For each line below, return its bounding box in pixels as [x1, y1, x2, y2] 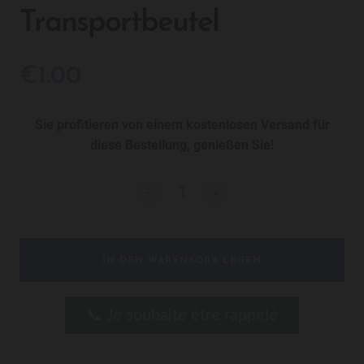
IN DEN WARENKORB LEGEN [102, 256, 262, 266]
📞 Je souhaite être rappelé [86, 307, 278, 324]
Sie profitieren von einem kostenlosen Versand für [34, 117, 330, 132]
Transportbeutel [19, 8, 219, 38]
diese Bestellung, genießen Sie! [90, 137, 274, 153]
